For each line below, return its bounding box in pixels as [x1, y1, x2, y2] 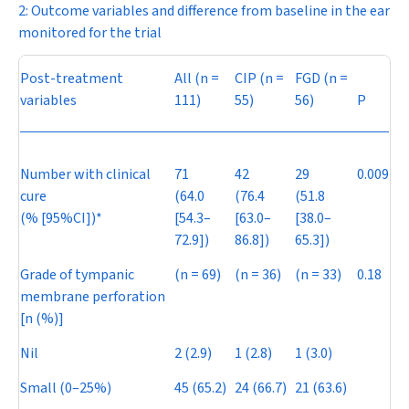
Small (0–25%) [20, 378, 111, 399]
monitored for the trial [18, 23, 162, 44]
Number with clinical [20, 164, 151, 185]
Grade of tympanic [20, 265, 134, 286]
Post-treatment [20, 68, 123, 89]
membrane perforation [20, 287, 165, 308]
